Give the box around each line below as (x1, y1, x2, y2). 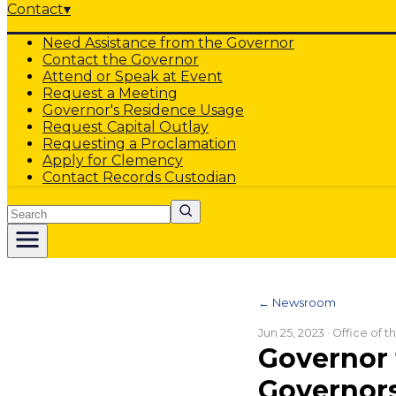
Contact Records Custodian (42, 169, 236, 186)
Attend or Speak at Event (42, 68, 223, 85)
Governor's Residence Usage (42, 102, 244, 118)
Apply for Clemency (42, 152, 183, 169)
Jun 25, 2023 (258, 326, 324, 339)
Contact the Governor (42, 51, 199, 68)
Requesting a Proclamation (42, 135, 236, 152)
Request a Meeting (42, 85, 178, 102)
